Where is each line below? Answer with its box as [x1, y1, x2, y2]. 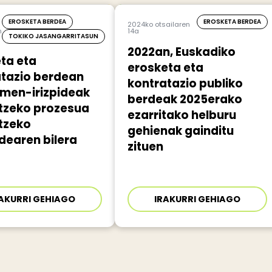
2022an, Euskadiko [127, 44, 236, 60]
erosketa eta [127, 60, 203, 76]
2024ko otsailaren [127, 19, 190, 30]
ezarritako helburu [127, 107, 236, 123]
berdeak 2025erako [127, 92, 242, 107]
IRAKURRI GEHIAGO [154, 193, 241, 206]
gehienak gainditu [127, 123, 234, 139]
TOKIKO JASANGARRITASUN [8, 31, 99, 41]
